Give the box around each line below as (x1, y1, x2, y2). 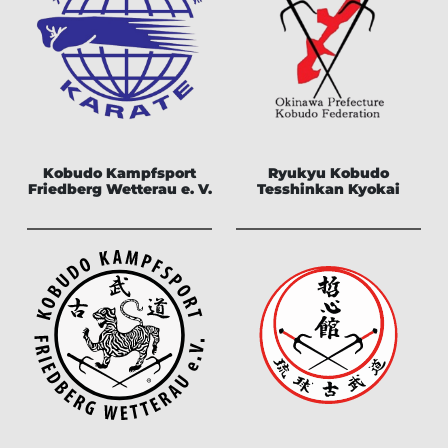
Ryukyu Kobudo (268, 163, 389, 182)
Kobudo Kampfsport (43, 163, 196, 182)
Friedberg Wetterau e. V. (27, 179, 212, 198)
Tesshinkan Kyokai (257, 179, 400, 198)
